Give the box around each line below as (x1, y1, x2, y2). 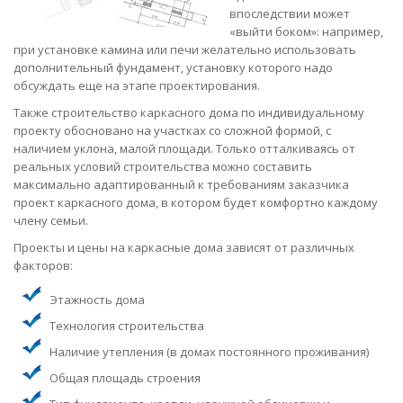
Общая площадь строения (49, 369, 201, 386)
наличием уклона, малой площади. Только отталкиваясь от (13, 139, 355, 157)
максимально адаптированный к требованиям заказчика (13, 175, 349, 193)
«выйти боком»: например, (229, 22, 383, 40)
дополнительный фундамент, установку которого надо (13, 58, 333, 76)
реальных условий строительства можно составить (13, 157, 312, 175)
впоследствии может (229, 4, 350, 22)
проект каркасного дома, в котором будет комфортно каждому (13, 193, 378, 210)
